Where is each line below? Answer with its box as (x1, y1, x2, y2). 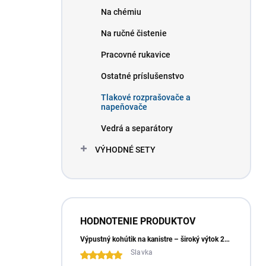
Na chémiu (101, 7, 141, 17)
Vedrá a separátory (101, 123, 173, 133)
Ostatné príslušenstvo (101, 71, 184, 81)
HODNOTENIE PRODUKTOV (80, 216, 195, 227)
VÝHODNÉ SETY (95, 145, 156, 154)
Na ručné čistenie (101, 28, 167, 38)
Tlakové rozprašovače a (101, 93, 191, 102)
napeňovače (101, 102, 147, 112)
